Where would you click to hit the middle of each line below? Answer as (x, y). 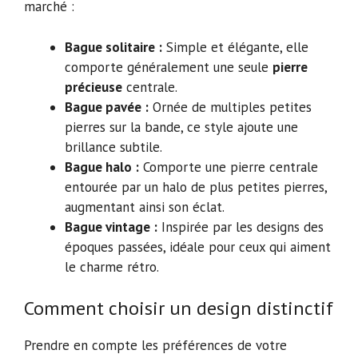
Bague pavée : (107, 107)
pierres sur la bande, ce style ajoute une (181, 127)
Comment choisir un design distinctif (179, 308)
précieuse (93, 87)
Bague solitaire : (113, 47)
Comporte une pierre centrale (229, 167)
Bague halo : (102, 167)
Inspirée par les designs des (241, 227)
